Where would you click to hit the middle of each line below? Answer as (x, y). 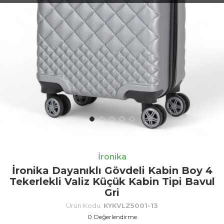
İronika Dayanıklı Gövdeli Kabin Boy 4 (112, 170)
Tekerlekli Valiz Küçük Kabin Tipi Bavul (112, 181)
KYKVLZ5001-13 (131, 205)
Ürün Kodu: (85, 205)
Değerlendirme (115, 216)
